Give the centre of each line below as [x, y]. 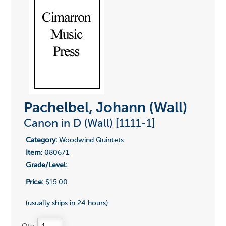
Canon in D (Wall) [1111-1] [89, 124]
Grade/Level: [46, 166]
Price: [34, 182]
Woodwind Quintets [90, 140]
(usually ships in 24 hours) [67, 204]
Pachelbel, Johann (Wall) [105, 109]
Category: [41, 140]
